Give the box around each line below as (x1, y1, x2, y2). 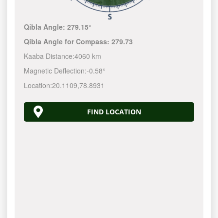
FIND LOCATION (87, 107, 141, 116)
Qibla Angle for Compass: (24, 36, 112, 46)
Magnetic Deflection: (24, 66, 87, 75)
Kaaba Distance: (24, 51, 75, 61)
